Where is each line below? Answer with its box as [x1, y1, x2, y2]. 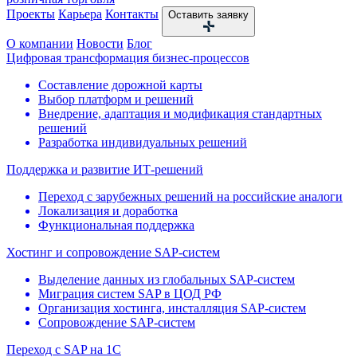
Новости [76, 37, 124, 50]
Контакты [105, 7, 159, 21]
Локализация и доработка [38, 204, 178, 218]
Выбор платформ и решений [38, 92, 194, 106]
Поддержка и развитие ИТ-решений [6, 163, 203, 176]
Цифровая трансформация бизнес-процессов [6, 51, 249, 65]
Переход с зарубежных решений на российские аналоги [38, 190, 343, 203]
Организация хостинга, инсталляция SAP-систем [38, 301, 306, 315]
